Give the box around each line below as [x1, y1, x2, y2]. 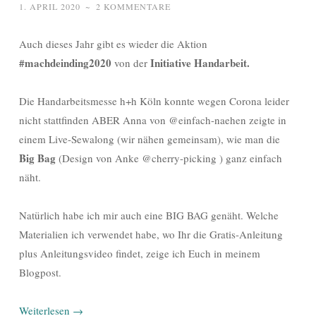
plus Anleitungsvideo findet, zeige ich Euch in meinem [19, 245, 260, 260]
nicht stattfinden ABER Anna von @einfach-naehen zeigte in [19, 112, 286, 127]
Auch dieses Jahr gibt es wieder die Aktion [19, 36, 207, 51]
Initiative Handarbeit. [150, 54, 250, 71]
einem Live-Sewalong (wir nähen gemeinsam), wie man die [19, 131, 280, 146]
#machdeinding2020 [19, 54, 114, 71]
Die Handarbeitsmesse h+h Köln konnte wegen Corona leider [19, 93, 289, 108]
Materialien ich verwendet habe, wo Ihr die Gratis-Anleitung [19, 226, 283, 241]
